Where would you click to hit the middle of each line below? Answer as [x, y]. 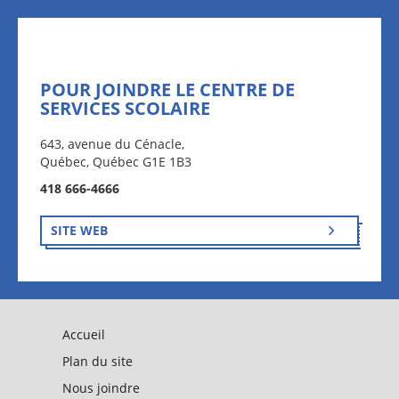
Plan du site [98, 361]
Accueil [84, 334]
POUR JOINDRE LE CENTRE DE [167, 90]
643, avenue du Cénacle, [112, 144]
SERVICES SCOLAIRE [125, 108]
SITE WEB [79, 230]
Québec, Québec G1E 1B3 [116, 162]
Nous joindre [101, 388]
